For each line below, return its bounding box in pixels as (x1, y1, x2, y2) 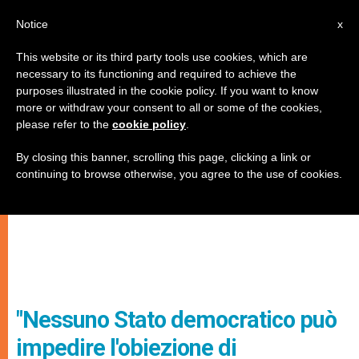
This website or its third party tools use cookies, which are (16, 50, 308, 63)
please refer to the (16, 118, 112, 131)
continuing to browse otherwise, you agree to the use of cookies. (16, 167, 342, 180)
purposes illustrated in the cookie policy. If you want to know (16, 84, 318, 97)
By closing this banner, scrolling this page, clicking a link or (16, 151, 311, 163)
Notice (16, 18, 48, 30)
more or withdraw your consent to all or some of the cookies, (16, 101, 322, 114)
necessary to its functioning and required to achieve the (16, 67, 296, 80)
